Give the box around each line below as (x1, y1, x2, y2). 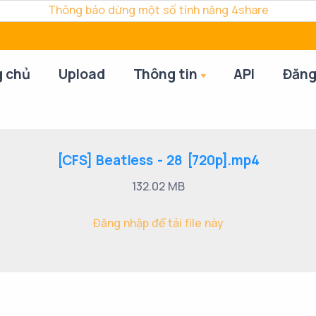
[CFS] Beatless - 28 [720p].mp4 (56, 151, 260, 169)
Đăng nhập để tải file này (92, 215, 224, 231)
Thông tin (133, 65, 197, 83)
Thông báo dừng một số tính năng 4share (47, 2, 269, 18)
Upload (58, 65, 105, 83)
